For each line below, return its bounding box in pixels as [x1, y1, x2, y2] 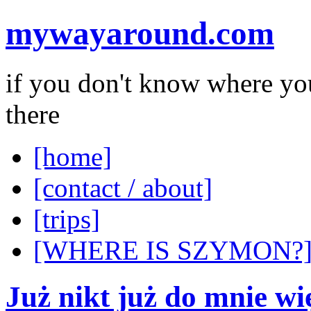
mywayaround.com [6, 15, 274, 52]
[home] [33, 141, 112, 171]
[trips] [33, 203, 100, 234]
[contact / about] [33, 172, 212, 203]
